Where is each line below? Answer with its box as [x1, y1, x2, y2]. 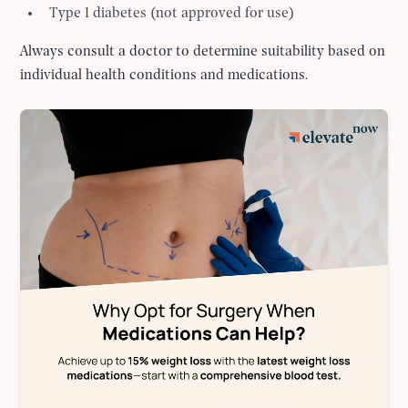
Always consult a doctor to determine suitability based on [20, 44, 386, 59]
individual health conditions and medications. [20, 67, 309, 83]
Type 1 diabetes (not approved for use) [49, 5, 295, 21]
